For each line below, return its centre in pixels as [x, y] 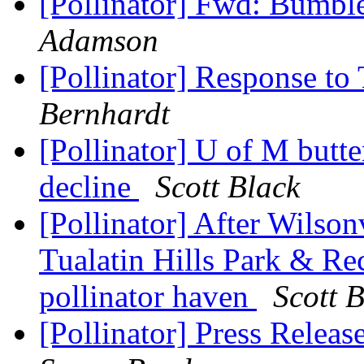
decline [89, 187]
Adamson [99, 41]
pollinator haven [148, 297]
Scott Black [227, 187]
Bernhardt [104, 114]
